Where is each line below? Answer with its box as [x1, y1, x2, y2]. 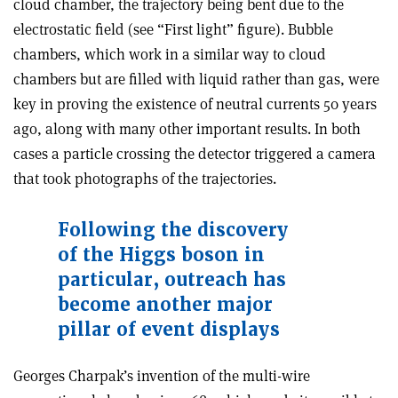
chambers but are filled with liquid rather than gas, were [13, 68, 379, 89]
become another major [58, 292, 273, 316]
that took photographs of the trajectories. [13, 168, 276, 188]
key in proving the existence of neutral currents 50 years [13, 93, 377, 114]
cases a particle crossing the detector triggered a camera [13, 143, 376, 163]
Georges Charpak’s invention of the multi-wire [13, 365, 310, 386]
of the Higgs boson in [58, 243, 265, 267]
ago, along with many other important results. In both [13, 118, 361, 139]
